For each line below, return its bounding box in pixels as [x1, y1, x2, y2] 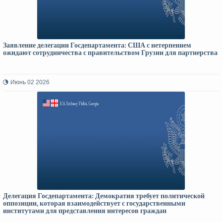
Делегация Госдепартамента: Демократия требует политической [3, 192, 205, 200]
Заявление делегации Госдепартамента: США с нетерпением [3, 41, 191, 50]
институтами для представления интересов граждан [3, 207, 166, 215]
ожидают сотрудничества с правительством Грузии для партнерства [3, 49, 218, 57]
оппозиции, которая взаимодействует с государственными [3, 199, 185, 208]
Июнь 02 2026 [10, 79, 50, 86]
